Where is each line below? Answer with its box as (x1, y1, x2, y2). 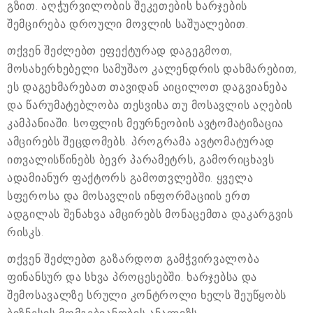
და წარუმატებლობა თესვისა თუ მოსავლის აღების (7, 99, 293, 112)
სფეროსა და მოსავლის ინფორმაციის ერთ (7, 189, 251, 203)
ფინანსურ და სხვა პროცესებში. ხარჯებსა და (7, 270, 257, 284)
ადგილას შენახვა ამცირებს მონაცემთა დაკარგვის (7, 208, 293, 221)
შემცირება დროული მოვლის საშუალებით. (7, 17, 249, 31)
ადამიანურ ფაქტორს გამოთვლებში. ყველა (7, 171, 254, 185)
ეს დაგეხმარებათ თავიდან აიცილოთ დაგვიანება (7, 80, 288, 94)
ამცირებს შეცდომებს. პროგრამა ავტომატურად (7, 135, 275, 149)
